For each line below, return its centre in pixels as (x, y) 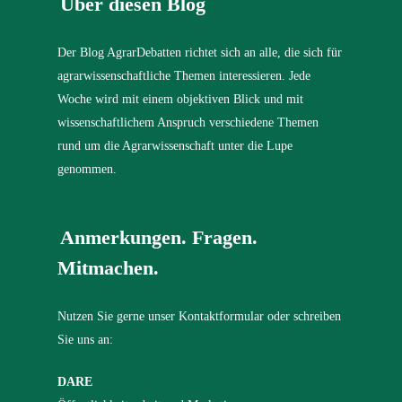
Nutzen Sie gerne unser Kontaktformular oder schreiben (200, 317)
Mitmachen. (109, 268)
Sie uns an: (86, 340)
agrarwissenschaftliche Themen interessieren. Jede (184, 76)
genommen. (87, 170)
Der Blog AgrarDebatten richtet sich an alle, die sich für (200, 53)
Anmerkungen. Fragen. (159, 238)
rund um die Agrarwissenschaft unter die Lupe (175, 146)
